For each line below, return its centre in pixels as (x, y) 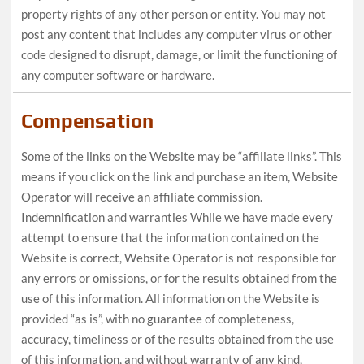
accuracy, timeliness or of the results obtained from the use (177, 339)
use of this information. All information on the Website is (170, 299)
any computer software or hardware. (117, 75)
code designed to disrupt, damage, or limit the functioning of (179, 55)
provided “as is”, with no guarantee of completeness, (157, 319)
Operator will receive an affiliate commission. (141, 197)
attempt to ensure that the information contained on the (170, 238)
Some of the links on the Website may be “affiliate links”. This (181, 156)
